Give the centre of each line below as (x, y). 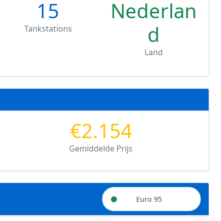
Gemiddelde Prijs (101, 148)
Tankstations (48, 29)
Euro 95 (149, 199)
